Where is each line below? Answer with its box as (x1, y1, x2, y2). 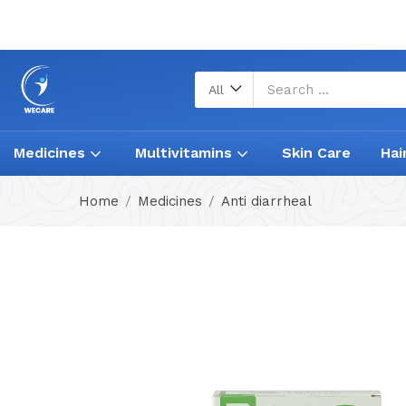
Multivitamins (135, 144, 237, 161)
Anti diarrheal (221, 193, 312, 210)
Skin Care (282, 144, 351, 161)
